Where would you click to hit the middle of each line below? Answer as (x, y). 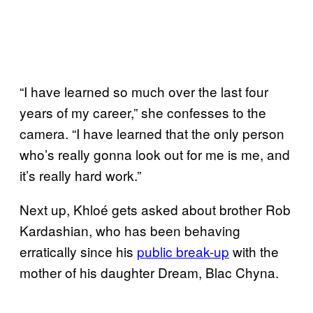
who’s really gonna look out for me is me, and (155, 154)
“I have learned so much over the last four (144, 91)
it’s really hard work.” (80, 175)
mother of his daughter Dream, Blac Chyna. (149, 272)
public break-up (183, 251)
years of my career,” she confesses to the (143, 112)
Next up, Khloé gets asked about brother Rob (155, 209)
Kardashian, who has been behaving (130, 230)
